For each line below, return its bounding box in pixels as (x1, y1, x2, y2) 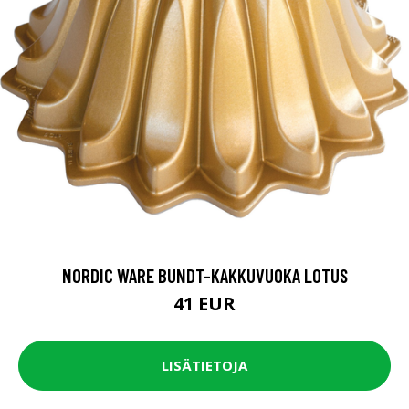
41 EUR (173, 290, 236, 316)
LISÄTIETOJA (162, 356, 247, 375)
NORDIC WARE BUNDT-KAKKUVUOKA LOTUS (61, 263, 348, 287)
